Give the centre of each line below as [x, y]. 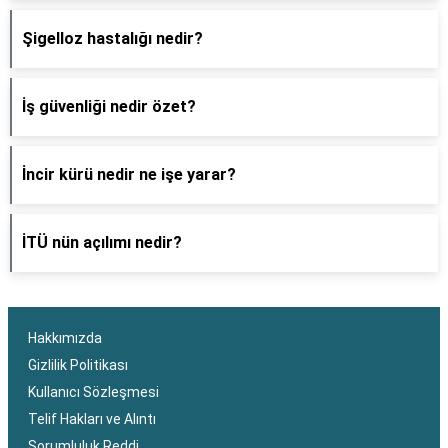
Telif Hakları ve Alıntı [92, 419]
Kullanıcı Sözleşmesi [93, 392]
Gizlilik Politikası [78, 365]
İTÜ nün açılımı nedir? [102, 242]
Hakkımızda [65, 338]
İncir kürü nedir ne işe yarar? [129, 174]
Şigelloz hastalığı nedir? [112, 38]
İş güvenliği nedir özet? [109, 106]
